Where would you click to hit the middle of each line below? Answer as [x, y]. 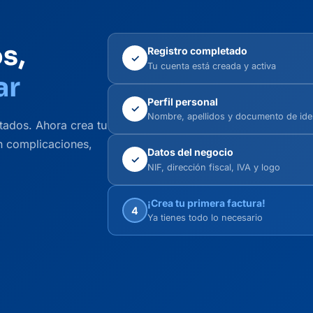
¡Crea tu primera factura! [206, 203]
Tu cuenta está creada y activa [212, 66]
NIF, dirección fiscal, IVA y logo [214, 167]
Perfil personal [183, 101]
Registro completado [197, 50]
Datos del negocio [190, 152]
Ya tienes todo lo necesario [205, 218]
